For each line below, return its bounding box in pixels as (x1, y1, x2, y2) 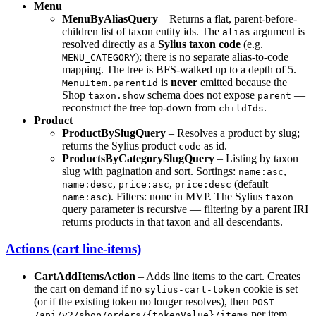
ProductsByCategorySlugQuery (62, 152, 214, 164)
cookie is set (241, 282, 298, 295)
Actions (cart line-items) (6, 241, 141, 257)
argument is (250, 25, 305, 37)
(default (231, 177, 268, 190)
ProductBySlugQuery (62, 126, 166, 139)
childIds (219, 102, 264, 114)
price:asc (119, 178, 169, 190)
